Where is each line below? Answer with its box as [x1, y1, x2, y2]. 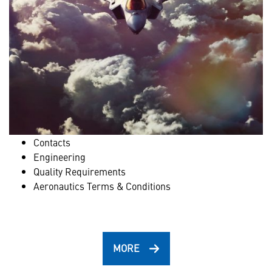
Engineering [33, 150, 86, 163]
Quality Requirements [33, 165, 126, 178]
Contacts [33, 135, 70, 149]
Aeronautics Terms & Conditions [33, 179, 171, 192]
